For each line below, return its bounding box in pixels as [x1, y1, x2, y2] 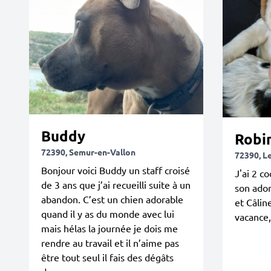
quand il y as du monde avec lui [41, 207, 174, 220]
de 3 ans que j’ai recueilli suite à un [41, 178, 191, 191]
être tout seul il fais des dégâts [41, 251, 174, 263]
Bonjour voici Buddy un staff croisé [41, 164, 190, 176]
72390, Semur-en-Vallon [41, 146, 135, 157]
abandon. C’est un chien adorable [41, 193, 183, 205]
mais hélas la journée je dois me [41, 222, 178, 234]
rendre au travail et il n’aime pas [41, 237, 179, 249]
